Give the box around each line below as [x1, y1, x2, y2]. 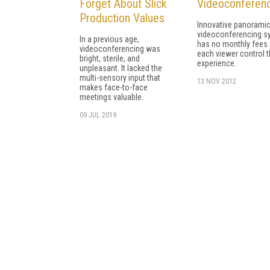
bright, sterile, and [80, 53, 140, 63]
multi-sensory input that [80, 72, 160, 83]
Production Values [80, 10, 165, 25]
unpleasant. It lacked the [80, 63, 162, 73]
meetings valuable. [80, 92, 143, 102]
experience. [197, 58, 236, 68]
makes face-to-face [80, 82, 148, 92]
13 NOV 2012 [197, 77, 236, 86]
